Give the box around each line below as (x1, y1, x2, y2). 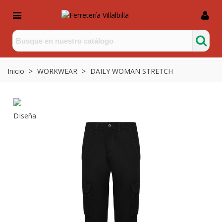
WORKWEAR (37, 66, 77, 76)
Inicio (7, 66, 24, 76)
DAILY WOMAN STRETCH (90, 66, 173, 76)
